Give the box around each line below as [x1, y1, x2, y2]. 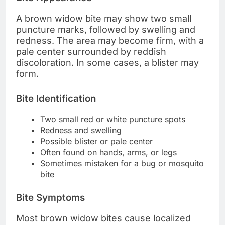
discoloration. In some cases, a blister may [16, 57, 199, 68]
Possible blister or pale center [40, 136, 153, 147]
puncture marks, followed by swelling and [16, 24, 195, 35]
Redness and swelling [40, 125, 122, 136]
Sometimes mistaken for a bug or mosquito [40, 158, 204, 169]
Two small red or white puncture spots [40, 114, 185, 125]
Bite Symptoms [16, 192, 85, 204]
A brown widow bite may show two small [16, 13, 191, 24]
